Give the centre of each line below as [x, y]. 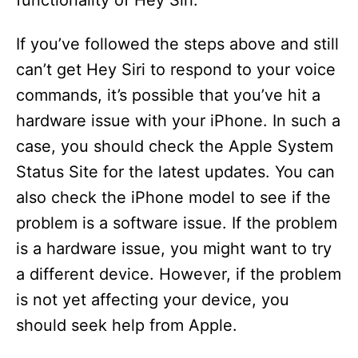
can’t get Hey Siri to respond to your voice [176, 70]
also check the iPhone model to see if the [173, 198]
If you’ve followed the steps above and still [177, 44]
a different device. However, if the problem [179, 274]
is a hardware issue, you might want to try [174, 249]
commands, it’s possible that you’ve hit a [168, 95]
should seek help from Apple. [127, 326]
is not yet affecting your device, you [153, 300]
